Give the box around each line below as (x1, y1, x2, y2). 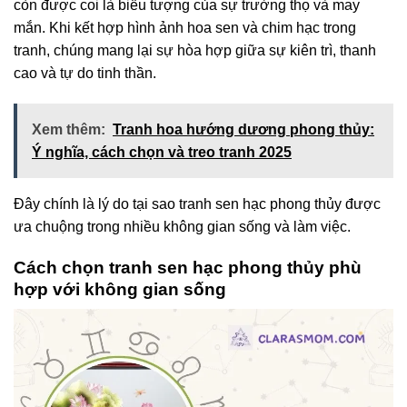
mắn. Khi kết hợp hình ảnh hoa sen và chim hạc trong (14, 20, 356, 36)
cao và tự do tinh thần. (14, 65, 156, 82)
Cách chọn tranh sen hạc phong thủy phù (14, 257, 362, 277)
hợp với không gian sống (14, 279, 226, 299)
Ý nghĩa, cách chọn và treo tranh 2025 (32, 144, 292, 160)
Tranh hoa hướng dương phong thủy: (113, 121, 374, 137)
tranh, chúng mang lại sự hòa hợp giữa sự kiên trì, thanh (14, 43, 376, 59)
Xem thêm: (32, 121, 105, 137)
